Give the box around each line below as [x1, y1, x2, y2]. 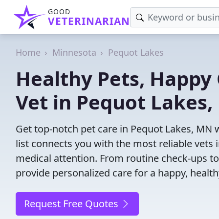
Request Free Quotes [24, 197, 121, 210]
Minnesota [52, 46, 96, 58]
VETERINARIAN [48, 14, 130, 28]
